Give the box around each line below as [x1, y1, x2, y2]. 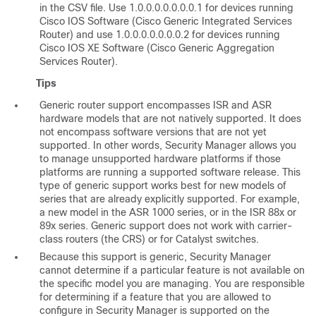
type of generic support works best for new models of [39, 180, 286, 192]
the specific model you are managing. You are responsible [39, 278, 305, 290]
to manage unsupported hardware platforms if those [39, 153, 281, 165]
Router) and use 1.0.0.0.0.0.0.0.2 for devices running [39, 29, 280, 41]
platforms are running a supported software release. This [39, 166, 300, 178]
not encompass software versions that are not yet [39, 126, 267, 138]
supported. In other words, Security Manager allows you [39, 140, 296, 152]
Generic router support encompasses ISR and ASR [39, 99, 272, 111]
